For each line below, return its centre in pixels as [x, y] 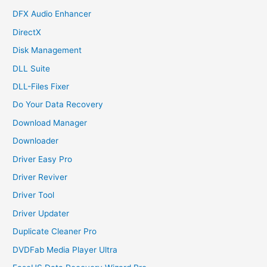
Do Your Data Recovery [58, 105]
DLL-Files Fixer [41, 86]
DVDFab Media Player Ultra [65, 249]
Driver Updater [41, 213]
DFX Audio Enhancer [52, 14]
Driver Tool [34, 195]
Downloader [36, 141]
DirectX [27, 32]
